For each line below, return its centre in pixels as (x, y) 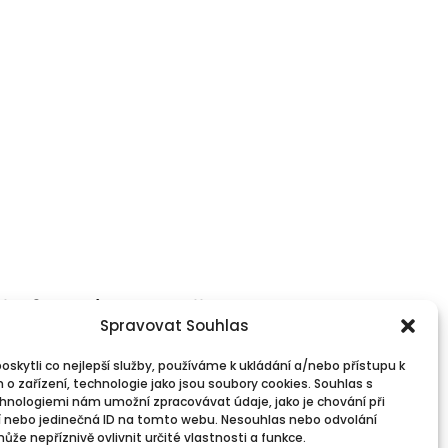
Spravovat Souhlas (175, 325)
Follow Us (215, 307)
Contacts (201, 325)
